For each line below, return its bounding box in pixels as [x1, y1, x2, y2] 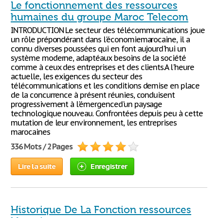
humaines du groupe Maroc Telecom [11, 11, 188, 23]
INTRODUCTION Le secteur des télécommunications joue [11, 25, 205, 35]
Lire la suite [18, 162, 56, 171]
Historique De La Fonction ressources [11, 204, 191, 216]
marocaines [11, 127, 50, 137]
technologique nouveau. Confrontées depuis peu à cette [11, 109, 203, 118]
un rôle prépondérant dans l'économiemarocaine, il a [11, 35, 190, 44]
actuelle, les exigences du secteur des [11, 72, 142, 81]
